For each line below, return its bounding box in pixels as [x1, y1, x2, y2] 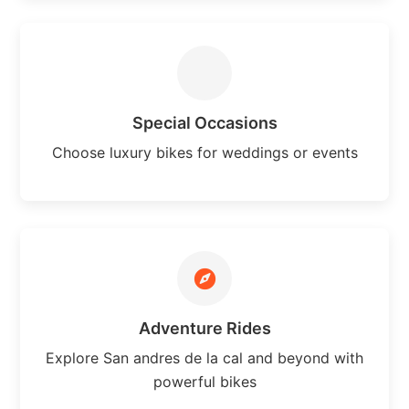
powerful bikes [152, 372, 257, 391]
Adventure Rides [138, 318, 271, 338]
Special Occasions [131, 112, 278, 132]
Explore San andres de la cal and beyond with [46, 348, 363, 367]
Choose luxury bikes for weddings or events [51, 142, 358, 162]
